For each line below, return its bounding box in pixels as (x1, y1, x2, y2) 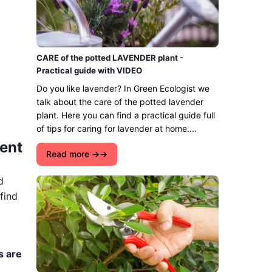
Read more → (46, 149, 100, 159)
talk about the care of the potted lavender (36, 97, 203, 107)
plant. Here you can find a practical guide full (36, 110, 215, 120)
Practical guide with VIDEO (36, 66, 142, 75)
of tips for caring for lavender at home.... (36, 123, 197, 134)
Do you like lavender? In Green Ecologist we (36, 83, 209, 93)
